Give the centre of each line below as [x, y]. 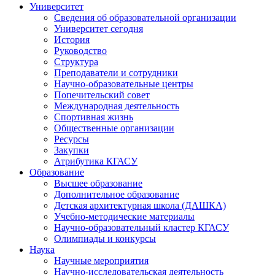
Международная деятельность [117, 106]
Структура [76, 62]
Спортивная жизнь [94, 117]
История [72, 40]
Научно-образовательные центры [124, 84]
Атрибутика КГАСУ [96, 161]
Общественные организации [114, 128]
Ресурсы [72, 139]
